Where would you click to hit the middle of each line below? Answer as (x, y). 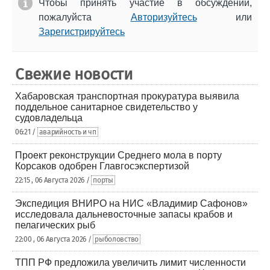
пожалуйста (85, 17)
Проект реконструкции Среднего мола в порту (118, 155)
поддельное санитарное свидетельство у (106, 107)
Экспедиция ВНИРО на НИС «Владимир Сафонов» (131, 203)
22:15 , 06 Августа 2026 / (53, 180)
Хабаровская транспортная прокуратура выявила (127, 96)
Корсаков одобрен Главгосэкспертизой (102, 166)
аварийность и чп (67, 132)
